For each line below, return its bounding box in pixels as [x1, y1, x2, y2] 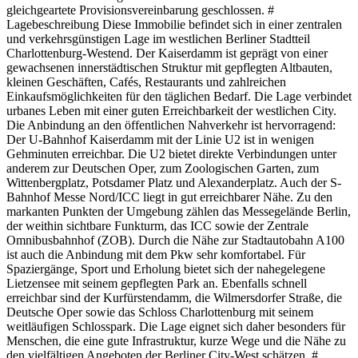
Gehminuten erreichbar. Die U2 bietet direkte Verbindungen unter [6, 146, 336, 161]
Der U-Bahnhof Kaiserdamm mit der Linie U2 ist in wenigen [6, 132, 314, 146]
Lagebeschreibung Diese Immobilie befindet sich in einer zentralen [6, 17, 342, 31]
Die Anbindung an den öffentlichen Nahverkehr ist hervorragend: [6, 117, 336, 132]
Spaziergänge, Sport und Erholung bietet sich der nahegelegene [6, 261, 325, 276]
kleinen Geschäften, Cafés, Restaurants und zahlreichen [6, 74, 286, 89]
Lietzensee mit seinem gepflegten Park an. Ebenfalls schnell [6, 276, 307, 290]
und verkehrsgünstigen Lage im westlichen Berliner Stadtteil [6, 31, 310, 46]
